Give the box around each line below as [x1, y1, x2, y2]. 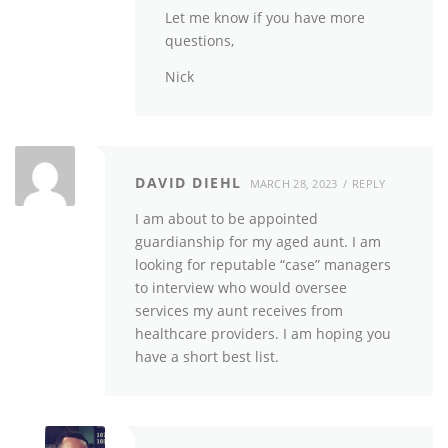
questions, [165, 30, 234, 50]
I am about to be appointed [135, 209, 318, 229]
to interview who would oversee [135, 278, 347, 298]
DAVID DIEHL [135, 173, 242, 192]
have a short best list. [135, 347, 279, 367]
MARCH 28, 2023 [249, 176, 338, 191]
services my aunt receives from [135, 301, 343, 321]
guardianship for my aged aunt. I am [135, 232, 381, 252]
